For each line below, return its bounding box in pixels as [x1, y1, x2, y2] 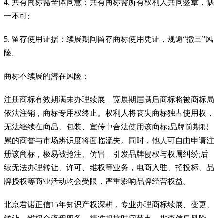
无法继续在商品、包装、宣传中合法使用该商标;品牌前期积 [4, 122, 208, 131]
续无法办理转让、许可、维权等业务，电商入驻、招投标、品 [4, 163, 214, 172]
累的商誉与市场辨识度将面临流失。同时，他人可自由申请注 [4, 136, 214, 145]
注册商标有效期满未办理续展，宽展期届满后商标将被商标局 [4, 95, 214, 104]
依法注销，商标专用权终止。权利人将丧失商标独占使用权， [4, 109, 214, 117]
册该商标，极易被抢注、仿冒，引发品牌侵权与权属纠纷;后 [4, 149, 208, 158]
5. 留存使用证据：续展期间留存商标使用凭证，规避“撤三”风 [4, 35, 213, 43]
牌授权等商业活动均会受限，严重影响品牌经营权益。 [4, 177, 191, 185]
